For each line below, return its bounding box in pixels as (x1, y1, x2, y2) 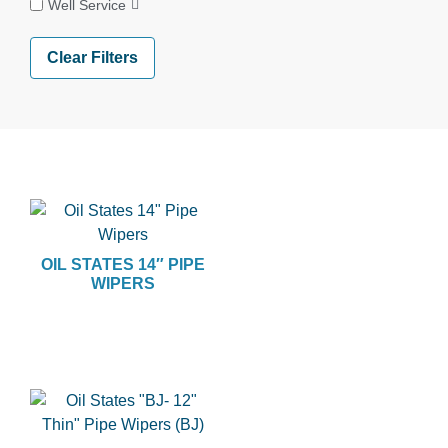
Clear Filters (47, 49, 138, 66)
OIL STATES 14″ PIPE (41, 256, 206, 273)
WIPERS (91, 275, 156, 292)
